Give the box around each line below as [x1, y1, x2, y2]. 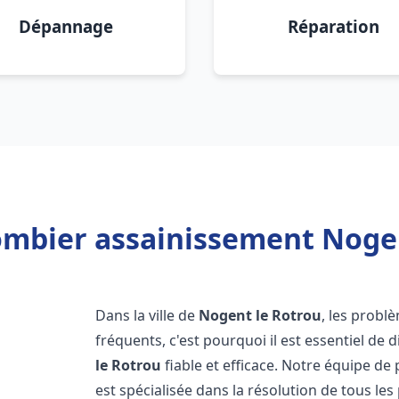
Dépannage [19, 15, 113, 37]
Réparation [287, 15, 379, 37]
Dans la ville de [95, 305, 199, 325]
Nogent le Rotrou [199, 305, 322, 325]
